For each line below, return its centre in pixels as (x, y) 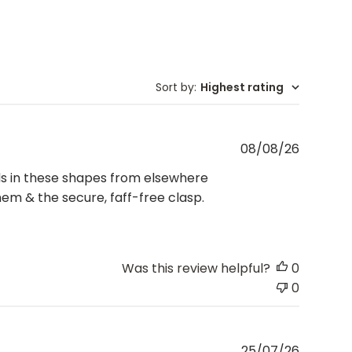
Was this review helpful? (196, 268)
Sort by (174, 87)
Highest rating (242, 87)
